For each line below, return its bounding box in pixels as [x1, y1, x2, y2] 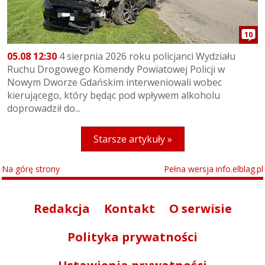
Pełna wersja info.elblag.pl [164, 163, 263, 175]
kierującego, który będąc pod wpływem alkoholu [7, 89, 220, 102]
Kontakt [104, 201, 155, 217]
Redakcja [33, 201, 90, 217]
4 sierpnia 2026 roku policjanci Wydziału [57, 50, 235, 63]
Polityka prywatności [67, 229, 198, 245]
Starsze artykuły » [93, 132, 172, 146]
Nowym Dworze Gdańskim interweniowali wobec [7, 76, 222, 89]
